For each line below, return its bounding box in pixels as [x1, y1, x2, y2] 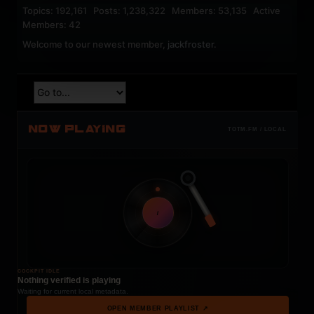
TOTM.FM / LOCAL [227, 125, 287, 132]
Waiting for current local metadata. [18, 287, 128, 295]
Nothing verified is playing [18, 275, 121, 285]
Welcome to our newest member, [22, 38, 168, 50]
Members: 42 [22, 18, 81, 30]
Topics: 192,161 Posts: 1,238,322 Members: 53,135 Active [22, 4, 280, 16]
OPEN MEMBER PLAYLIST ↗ [107, 305, 209, 313]
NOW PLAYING [29, 123, 126, 136]
